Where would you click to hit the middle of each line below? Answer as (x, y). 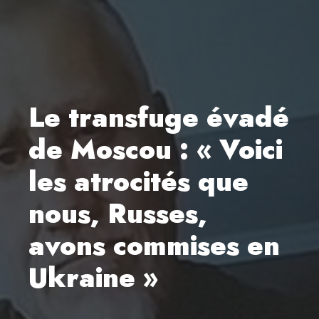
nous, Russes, (118, 214)
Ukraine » (93, 278)
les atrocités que (138, 182)
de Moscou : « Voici (156, 150)
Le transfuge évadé (159, 117)
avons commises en (154, 246)
